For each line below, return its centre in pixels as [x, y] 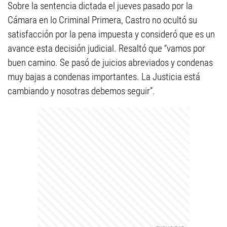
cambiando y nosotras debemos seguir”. [81, 91]
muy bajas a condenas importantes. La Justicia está [104, 77]
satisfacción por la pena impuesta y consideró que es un [111, 34]
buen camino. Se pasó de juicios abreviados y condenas [110, 63]
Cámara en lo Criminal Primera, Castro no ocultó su [102, 20]
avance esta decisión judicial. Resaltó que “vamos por [106, 48]
